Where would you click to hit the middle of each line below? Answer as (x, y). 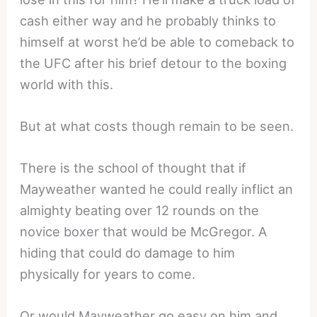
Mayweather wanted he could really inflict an (157, 189)
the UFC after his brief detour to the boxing (154, 63)
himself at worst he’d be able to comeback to (157, 41)
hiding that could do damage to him (128, 253)
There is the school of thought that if (133, 168)
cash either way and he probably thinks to (148, 20)
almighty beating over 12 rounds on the (140, 211)
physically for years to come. (108, 274)
